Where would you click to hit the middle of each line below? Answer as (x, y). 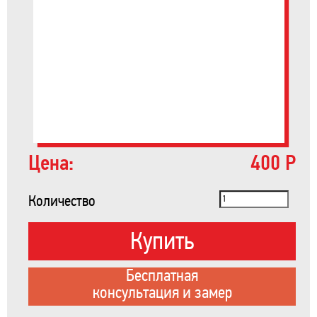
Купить (162, 241)
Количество (62, 201)
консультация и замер (162, 293)
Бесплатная (162, 276)
